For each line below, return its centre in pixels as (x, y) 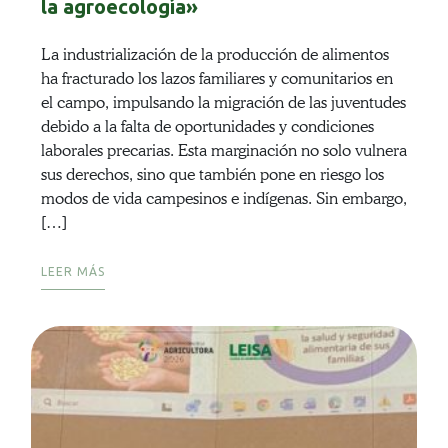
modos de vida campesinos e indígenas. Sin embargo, (223, 199)
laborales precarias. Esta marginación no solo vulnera (223, 151)
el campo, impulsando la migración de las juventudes (223, 103)
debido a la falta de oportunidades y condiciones (207, 127)
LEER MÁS (72, 272)
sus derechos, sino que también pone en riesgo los (212, 175)
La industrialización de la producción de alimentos (214, 55)
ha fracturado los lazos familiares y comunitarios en (216, 79)
